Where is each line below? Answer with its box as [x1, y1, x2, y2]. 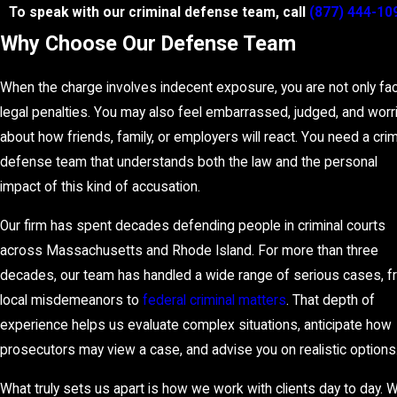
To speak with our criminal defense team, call [8, 4, 309, 20]
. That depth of [286, 292, 375, 309]
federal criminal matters [143, 292, 286, 309]
